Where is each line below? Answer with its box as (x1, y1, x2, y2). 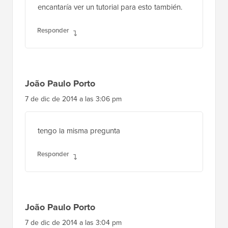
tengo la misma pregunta (38, 125, 120, 136)
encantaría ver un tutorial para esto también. (38, 1, 182, 13)
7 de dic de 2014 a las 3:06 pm (25, 93, 122, 104)
